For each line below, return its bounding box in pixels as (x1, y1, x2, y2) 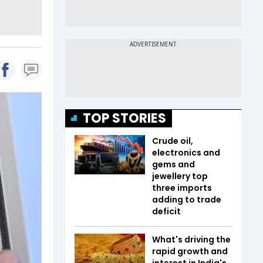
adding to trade (152, 193, 221, 205)
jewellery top (152, 170, 208, 182)
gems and (152, 158, 195, 170)
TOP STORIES (83, 109, 166, 127)
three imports (152, 181, 212, 194)
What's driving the (152, 233, 231, 245)
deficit (152, 205, 181, 217)
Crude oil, (152, 134, 193, 147)
